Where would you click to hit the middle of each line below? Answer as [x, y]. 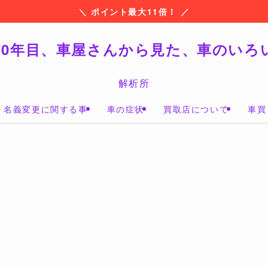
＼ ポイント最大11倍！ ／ [134, 11]
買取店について [196, 109]
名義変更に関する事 [46, 109]
